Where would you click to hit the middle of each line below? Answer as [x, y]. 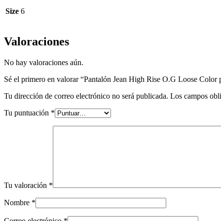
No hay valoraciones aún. [44, 62]
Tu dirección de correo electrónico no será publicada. [86, 96]
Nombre [18, 202]
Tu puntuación [27, 112]
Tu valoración [26, 185]
